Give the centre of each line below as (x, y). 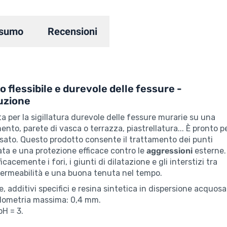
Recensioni (72, 32)
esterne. (209, 151)
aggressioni (169, 151)
